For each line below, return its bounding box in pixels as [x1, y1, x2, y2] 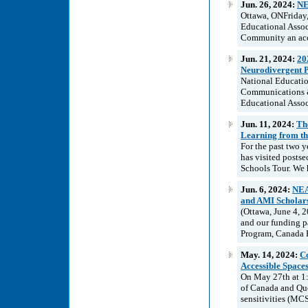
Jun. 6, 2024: [241, 184, 292, 195]
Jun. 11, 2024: [241, 118, 296, 129]
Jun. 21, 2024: [241, 53, 297, 64]
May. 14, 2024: [241, 249, 300, 260]
